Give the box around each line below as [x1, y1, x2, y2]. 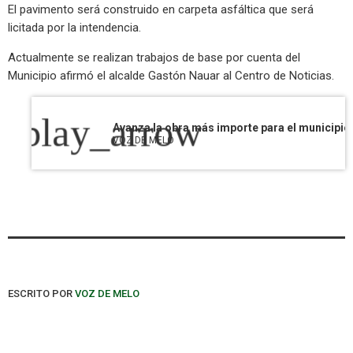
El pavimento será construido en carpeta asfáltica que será [8, 2, 314, 17]
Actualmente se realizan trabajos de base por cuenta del [8, 50, 300, 65]
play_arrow [21, 111, 203, 156]
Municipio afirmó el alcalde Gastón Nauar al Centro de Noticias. [8, 69, 334, 84]
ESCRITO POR [8, 288, 75, 300]
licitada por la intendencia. [8, 20, 141, 35]
